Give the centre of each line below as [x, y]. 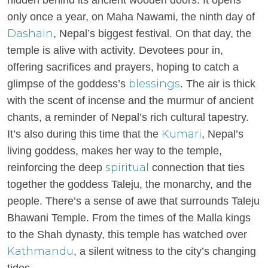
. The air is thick [218, 84]
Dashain [30, 33]
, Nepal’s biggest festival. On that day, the [152, 33]
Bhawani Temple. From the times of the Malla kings [129, 218]
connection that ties [198, 167]
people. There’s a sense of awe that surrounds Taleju [133, 201]
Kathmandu [40, 251]
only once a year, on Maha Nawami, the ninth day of [131, 17]
